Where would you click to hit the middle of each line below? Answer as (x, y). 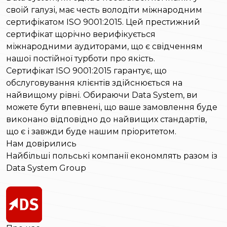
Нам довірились (41, 144)
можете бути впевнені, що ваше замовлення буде (112, 107)
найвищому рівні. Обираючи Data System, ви (102, 95)
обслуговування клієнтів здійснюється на (94, 83)
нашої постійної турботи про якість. (81, 59)
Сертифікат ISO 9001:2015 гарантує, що (86, 71)
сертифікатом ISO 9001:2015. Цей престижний (103, 22)
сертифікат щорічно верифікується (81, 34)
